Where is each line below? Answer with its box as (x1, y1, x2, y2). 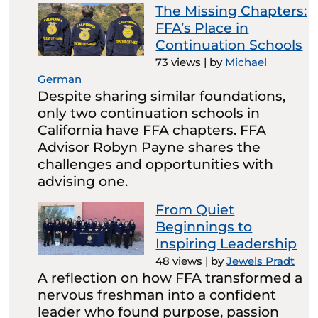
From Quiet (155, 201, 235, 218)
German (38, 72, 82, 86)
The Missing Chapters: (155, 2, 307, 19)
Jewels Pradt (226, 253, 295, 268)
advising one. (38, 172, 128, 190)
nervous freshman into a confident (38, 286, 277, 303)
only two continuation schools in (38, 104, 261, 121)
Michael (225, 55, 268, 69)
